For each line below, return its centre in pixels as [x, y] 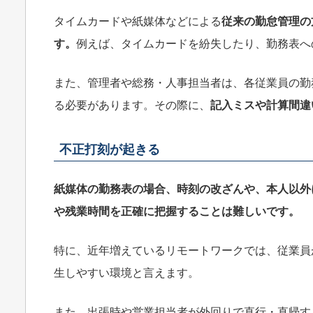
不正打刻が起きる [110, 150]
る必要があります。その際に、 [132, 105]
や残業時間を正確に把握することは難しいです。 [177, 212]
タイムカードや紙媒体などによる [138, 22]
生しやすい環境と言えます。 [126, 273]
